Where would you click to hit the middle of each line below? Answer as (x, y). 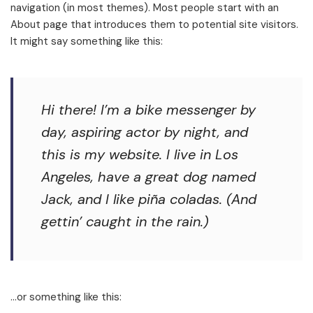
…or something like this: (66, 297)
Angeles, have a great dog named (148, 177)
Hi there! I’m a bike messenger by (148, 110)
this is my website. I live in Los (140, 155)
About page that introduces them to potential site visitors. (154, 25)
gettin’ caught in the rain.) (125, 222)
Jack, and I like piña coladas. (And (149, 199)
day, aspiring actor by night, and (145, 132)
